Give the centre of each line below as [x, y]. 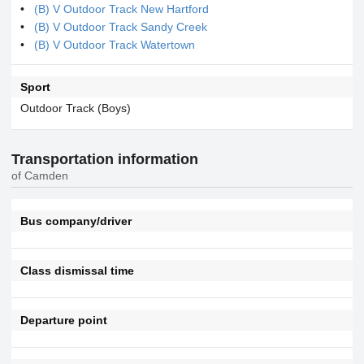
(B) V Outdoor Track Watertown [115, 44]
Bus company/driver [76, 221]
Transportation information [105, 160]
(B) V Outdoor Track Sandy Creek [121, 26]
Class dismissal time [77, 270]
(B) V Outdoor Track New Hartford [121, 9]
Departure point [63, 320]
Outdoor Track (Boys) [75, 108]
